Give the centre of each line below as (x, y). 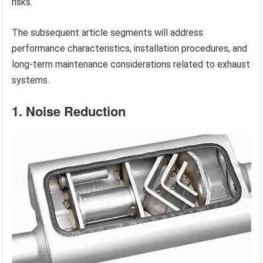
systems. (31, 80)
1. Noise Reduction (69, 111)
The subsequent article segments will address (108, 33)
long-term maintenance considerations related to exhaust (131, 65)
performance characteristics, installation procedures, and (130, 49)
